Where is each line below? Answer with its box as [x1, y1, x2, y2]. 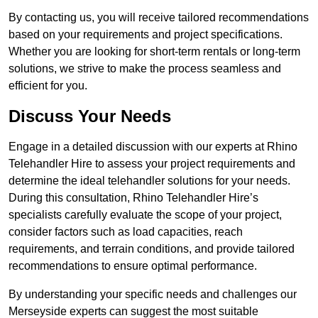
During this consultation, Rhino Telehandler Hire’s [9, 192, 258, 204]
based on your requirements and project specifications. [9, 28, 283, 41]
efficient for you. [9, 79, 87, 92]
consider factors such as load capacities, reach [9, 226, 243, 238]
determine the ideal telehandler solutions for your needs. [9, 175, 290, 187]
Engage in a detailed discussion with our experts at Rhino [9, 141, 297, 153]
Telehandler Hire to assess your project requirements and [9, 158, 295, 170]
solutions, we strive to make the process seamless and [9, 62, 281, 75]
